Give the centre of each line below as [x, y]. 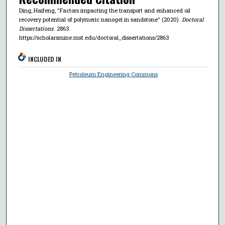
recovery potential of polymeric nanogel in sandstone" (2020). [100, 20]
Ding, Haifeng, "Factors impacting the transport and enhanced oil [104, 11]
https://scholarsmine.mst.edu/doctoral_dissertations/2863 [94, 38]
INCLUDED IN [45, 59]
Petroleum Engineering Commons [114, 74]
